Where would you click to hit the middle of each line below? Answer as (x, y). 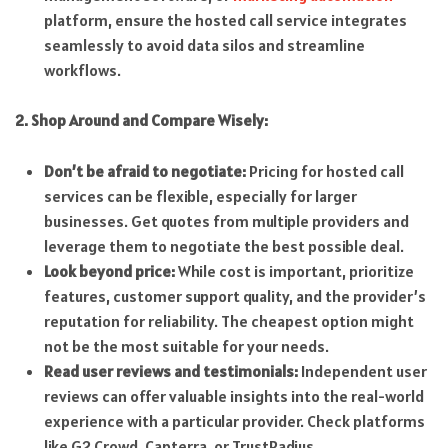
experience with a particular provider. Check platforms (234, 420)
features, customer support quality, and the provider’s (234, 295)
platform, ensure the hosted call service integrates (225, 19)
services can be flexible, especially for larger (200, 195)
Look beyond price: (109, 270)
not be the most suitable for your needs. (186, 345)
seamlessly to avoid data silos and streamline (204, 44)
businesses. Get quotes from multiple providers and (226, 220)
